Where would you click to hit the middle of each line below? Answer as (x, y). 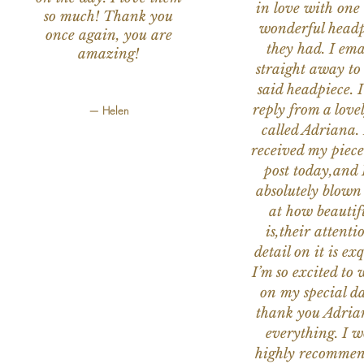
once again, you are (108, 36)
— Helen (109, 111)
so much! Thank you (109, 17)
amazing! (109, 54)
